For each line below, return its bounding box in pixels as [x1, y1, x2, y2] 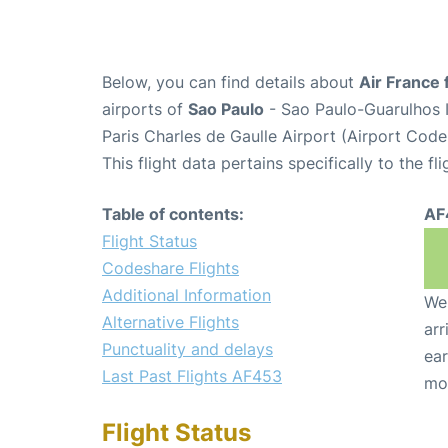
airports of [102, 98, 188, 119]
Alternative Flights [102, 311, 239, 332]
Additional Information [102, 284, 271, 305]
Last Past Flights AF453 [102, 365, 282, 386]
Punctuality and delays [102, 338, 273, 359]
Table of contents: [102, 203, 244, 224]
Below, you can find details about [102, 71, 359, 92]
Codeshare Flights [102, 257, 239, 278]
